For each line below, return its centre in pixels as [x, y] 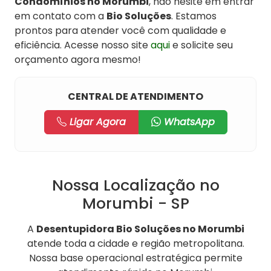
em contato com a [60, 16]
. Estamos [194, 16]
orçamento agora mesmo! [78, 59]
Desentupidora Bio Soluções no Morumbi [140, 229]
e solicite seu [201, 45]
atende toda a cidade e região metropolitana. [135, 243]
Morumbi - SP [135, 203]
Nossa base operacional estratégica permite [135, 258]
